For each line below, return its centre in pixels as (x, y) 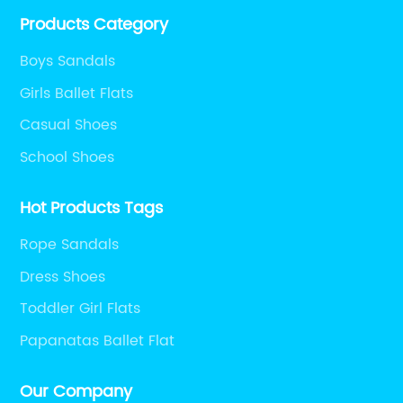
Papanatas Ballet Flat (98, 340)
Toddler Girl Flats (81, 309)
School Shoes (67, 157)
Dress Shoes (63, 277)
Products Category (94, 25)
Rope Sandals (70, 245)
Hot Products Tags (92, 209)
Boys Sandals (68, 62)
